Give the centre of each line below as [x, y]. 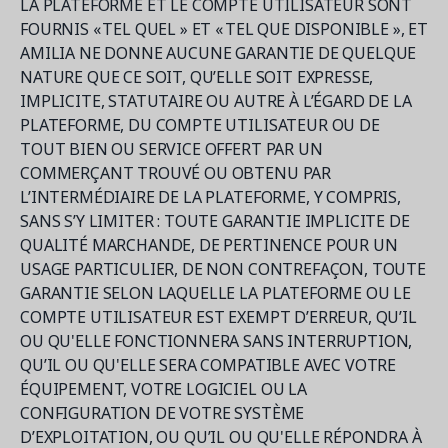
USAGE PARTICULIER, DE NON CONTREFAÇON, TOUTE [223, 269]
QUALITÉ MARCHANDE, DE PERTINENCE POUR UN [209, 245]
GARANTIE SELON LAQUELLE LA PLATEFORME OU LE [216, 293]
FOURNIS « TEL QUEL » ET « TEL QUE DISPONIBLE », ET [224, 29]
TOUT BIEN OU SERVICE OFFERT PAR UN [171, 149]
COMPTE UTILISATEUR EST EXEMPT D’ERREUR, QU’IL [218, 317]
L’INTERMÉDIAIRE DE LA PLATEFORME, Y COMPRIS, [210, 197]
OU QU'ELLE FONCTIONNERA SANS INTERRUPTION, [216, 341]
